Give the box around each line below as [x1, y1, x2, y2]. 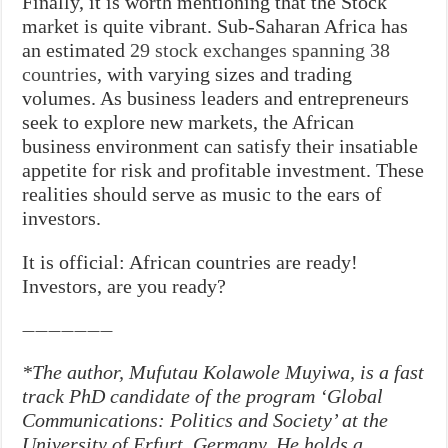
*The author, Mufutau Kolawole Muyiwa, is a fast [22, 360, 425, 383]
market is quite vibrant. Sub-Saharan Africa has [22, 14, 409, 37]
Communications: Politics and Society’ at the [22, 408, 389, 431]
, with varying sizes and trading [97, 62, 353, 85]
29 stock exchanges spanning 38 [130, 38, 391, 61]
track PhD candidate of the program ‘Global [22, 384, 384, 407]
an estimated [22, 38, 131, 61]
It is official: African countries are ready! [22, 250, 359, 273]
